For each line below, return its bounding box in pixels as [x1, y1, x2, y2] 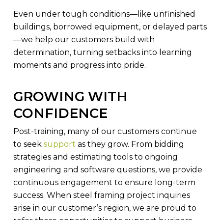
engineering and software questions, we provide [13, 165, 202, 174]
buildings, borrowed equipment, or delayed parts [13, 22, 207, 31]
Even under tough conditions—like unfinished [13, 9, 195, 19]
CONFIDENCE [13, 105, 108, 121]
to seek [13, 139, 44, 149]
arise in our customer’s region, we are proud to [13, 203, 196, 213]
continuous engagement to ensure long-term [13, 177, 195, 187]
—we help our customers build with [13, 34, 155, 44]
